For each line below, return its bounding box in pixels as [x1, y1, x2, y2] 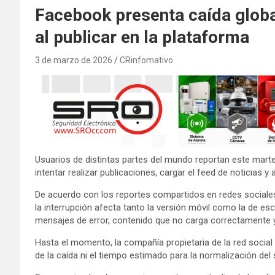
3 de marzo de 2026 [35, 55, 112, 65]
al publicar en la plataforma [35, 26, 249, 47]
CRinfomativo [120, 55, 173, 65]
